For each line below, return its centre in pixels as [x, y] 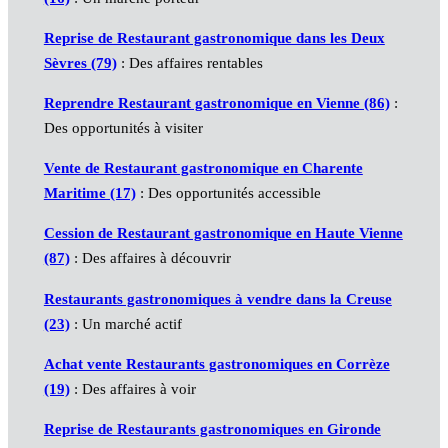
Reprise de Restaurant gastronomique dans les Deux [214, 38]
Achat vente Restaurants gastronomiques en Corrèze [216, 363]
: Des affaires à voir [132, 388]
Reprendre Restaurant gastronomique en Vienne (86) [216, 103]
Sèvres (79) [80, 63]
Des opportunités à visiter [123, 128]
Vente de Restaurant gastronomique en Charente [203, 168]
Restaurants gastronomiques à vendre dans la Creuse [217, 298]
